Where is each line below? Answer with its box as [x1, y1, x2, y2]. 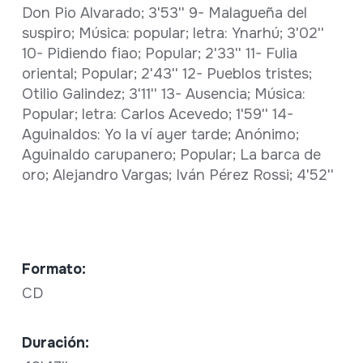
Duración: [21, 334, 89, 352]
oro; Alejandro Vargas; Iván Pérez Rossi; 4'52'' [21, 166, 334, 185]
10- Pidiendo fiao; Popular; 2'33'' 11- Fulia [21, 45, 297, 63]
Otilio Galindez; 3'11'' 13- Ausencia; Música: [21, 85, 305, 104]
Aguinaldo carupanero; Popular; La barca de [21, 146, 321, 164]
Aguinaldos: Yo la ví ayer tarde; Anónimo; [21, 126, 299, 144]
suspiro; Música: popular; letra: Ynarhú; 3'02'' [21, 24, 324, 43]
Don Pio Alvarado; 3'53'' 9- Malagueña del [21, 4, 307, 23]
